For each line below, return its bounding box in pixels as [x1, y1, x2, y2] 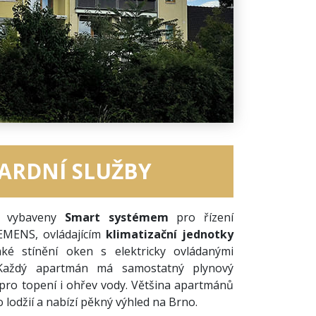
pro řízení [176, 209, 234, 225]
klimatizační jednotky [105, 226, 234, 242]
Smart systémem [64, 209, 177, 225]
